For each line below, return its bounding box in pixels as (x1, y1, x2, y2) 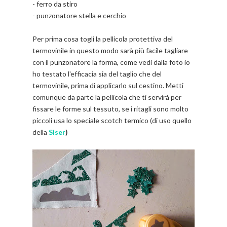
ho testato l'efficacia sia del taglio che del (32, 69, 162, 79)
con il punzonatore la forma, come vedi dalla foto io (32, 58, 190, 67)
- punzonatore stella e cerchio (32, 11, 126, 20)
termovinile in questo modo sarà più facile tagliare (32, 46, 188, 55)
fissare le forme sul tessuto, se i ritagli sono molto (32, 104, 188, 113)
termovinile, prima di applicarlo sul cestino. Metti (32, 81, 183, 90)
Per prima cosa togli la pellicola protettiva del (32, 34, 173, 44)
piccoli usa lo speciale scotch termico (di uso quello (32, 116, 192, 125)
